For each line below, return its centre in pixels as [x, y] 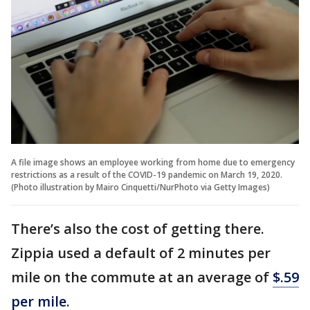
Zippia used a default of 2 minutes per [141, 253]
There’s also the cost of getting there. [138, 228]
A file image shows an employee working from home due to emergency [153, 162]
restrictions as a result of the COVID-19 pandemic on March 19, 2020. [147, 174]
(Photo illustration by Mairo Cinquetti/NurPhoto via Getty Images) [140, 187]
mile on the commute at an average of [142, 277]
